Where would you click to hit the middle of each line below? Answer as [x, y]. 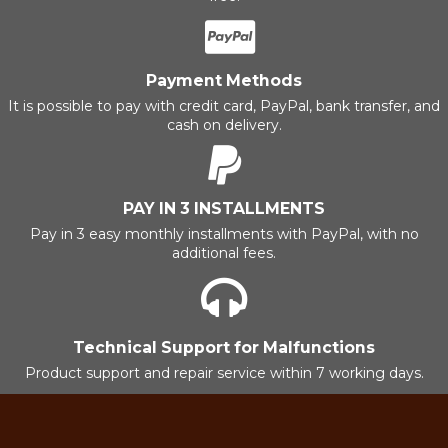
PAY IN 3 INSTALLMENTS [224, 208]
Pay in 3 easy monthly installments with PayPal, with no [224, 233]
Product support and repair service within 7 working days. [224, 372]
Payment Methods [224, 80]
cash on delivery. [224, 124]
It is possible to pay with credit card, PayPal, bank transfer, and [224, 105]
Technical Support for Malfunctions [224, 347]
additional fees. [224, 252]
